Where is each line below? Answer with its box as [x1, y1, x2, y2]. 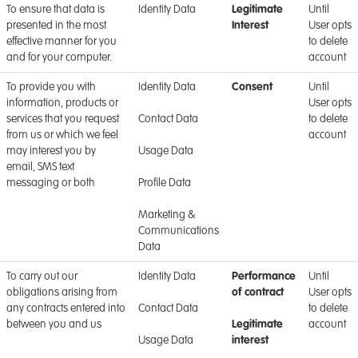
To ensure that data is [6, 4, 105, 15]
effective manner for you [6, 36, 117, 47]
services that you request [6, 113, 119, 125]
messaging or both [6, 177, 95, 189]
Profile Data [138, 177, 191, 189]
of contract [232, 287, 284, 298]
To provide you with [6, 82, 96, 93]
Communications [138, 225, 219, 237]
